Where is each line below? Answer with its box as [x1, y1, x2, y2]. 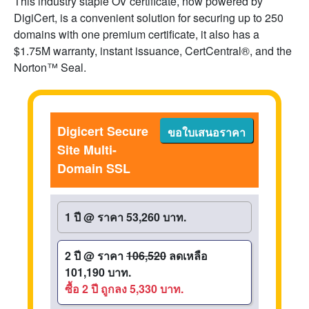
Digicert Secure [57, 122, 148, 140]
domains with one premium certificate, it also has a [14, 26, 259, 42]
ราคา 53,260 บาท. [97, 209, 186, 225]
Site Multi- [57, 141, 117, 159]
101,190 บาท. [65, 264, 131, 280]
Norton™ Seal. [14, 59, 86, 75]
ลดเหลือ [166, 248, 208, 263]
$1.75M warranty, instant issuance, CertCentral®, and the [14, 43, 292, 59]
